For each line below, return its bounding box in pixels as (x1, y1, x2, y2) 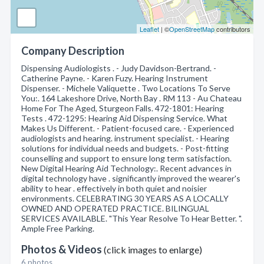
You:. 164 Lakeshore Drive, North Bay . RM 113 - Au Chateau (21, 93, 242, 103)
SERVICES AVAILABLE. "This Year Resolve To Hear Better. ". (21, 213, 242, 223)
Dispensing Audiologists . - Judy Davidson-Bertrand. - (21, 63, 216, 73)
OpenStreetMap (169, 24, 214, 34)
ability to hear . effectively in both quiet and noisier (21, 183, 207, 193)
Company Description (21, 44, 124, 57)
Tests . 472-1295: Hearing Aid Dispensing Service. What (21, 113, 227, 123)
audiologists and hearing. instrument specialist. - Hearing (21, 133, 229, 143)
